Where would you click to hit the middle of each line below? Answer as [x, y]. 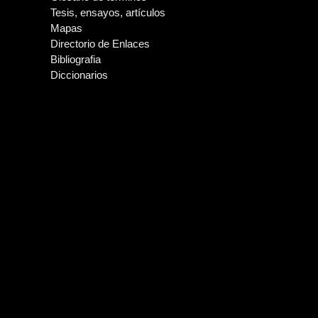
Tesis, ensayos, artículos [108, 12]
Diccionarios [79, 75]
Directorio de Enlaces [100, 44]
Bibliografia [76, 59]
